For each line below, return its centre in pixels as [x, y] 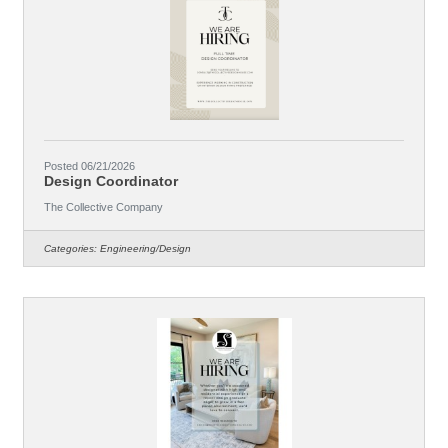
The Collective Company [103, 206]
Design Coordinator [111, 180]
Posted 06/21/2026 [89, 165]
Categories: [70, 248]
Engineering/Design [145, 248]
